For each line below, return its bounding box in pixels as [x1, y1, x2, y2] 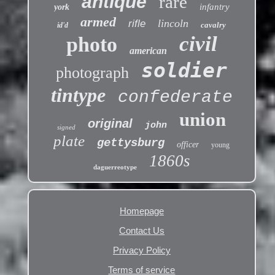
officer [177, 140, 199, 150]
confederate [117, 88, 233, 107]
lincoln [158, 17, 189, 30]
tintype [50, 84, 106, 107]
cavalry [201, 20, 227, 30]
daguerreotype [93, 163, 137, 171]
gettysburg [97, 136, 165, 150]
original [88, 117, 133, 131]
